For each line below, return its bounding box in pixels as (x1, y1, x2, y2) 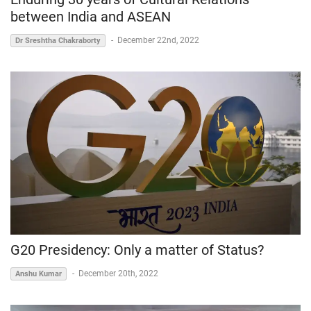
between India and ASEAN (10, 8, 171, 26)
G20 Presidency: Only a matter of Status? (10, 242, 264, 259)
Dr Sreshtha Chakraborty (15, 36, 101, 46)
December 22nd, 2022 (117, 35, 199, 46)
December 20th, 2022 (78, 269, 158, 279)
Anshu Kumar (15, 269, 62, 279)
